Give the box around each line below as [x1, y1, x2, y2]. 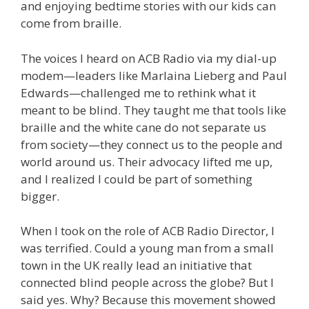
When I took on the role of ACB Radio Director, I [21, 223, 275, 239]
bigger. [21, 188, 59, 204]
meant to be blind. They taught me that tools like [21, 101, 286, 118]
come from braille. [21, 15, 121, 32]
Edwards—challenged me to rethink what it [21, 84, 256, 101]
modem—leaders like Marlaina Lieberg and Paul [21, 67, 287, 83]
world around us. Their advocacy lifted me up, [21, 153, 272, 170]
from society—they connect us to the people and [21, 136, 283, 152]
